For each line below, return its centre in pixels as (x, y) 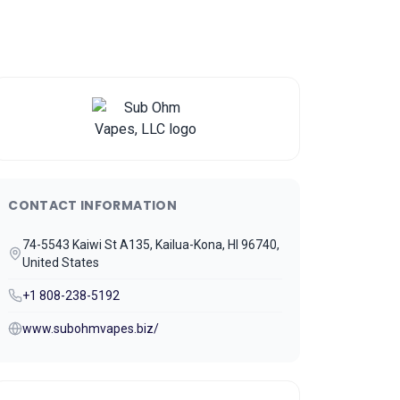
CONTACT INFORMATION (92, 205)
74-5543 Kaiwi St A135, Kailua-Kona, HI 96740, (151, 245)
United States (61, 262)
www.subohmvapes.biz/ (91, 329)
